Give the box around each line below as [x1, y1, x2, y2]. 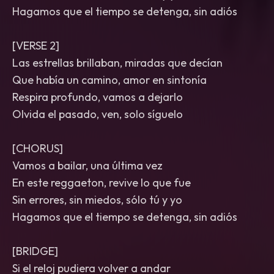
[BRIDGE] [12, 244, 58, 258]
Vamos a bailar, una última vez [12, 158, 163, 172]
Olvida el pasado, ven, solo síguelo [12, 107, 183, 121]
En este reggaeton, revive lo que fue [12, 176, 191, 190]
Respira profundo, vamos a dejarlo [12, 90, 183, 104]
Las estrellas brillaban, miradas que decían [12, 56, 223, 70]
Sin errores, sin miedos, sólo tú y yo [12, 193, 182, 207]
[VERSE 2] [12, 39, 59, 53]
